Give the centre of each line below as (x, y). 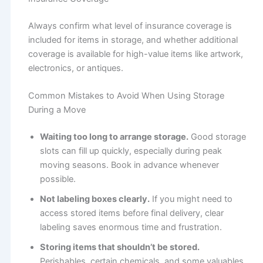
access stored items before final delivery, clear (131, 213)
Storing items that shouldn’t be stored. (119, 247)
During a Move (57, 110)
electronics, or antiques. (75, 68)
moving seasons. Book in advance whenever (129, 165)
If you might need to (191, 199)
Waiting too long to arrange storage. (114, 137)
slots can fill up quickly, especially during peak (131, 151)
